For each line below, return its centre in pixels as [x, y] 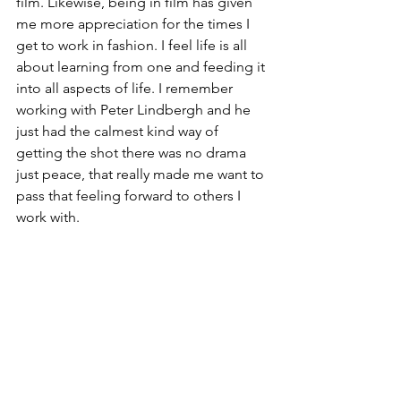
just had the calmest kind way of [119, 132]
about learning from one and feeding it [142, 67]
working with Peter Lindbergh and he [135, 110]
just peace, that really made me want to [142, 175]
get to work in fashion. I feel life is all [133, 46]
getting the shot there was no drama [133, 153]
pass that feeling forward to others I [130, 196]
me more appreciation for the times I [135, 24]
